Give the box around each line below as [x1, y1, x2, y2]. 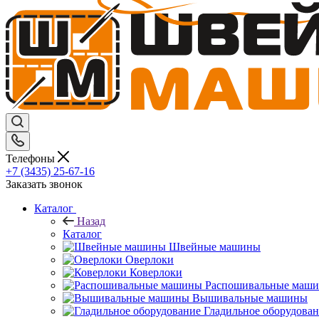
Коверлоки [130, 266, 182, 278]
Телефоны [6, 152, 58, 164]
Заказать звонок [6, 177, 83, 190]
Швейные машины [169, 240, 261, 253]
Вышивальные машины [192, 291, 308, 304]
